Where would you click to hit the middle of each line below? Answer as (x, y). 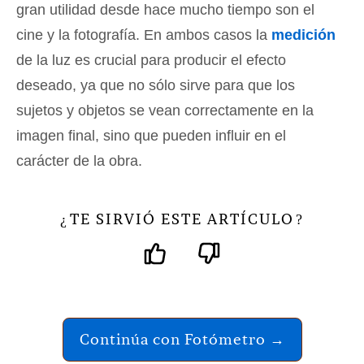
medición (303, 35)
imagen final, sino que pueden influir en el (151, 136)
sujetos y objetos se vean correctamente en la (165, 111)
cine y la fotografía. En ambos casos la (144, 35)
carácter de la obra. (79, 161)
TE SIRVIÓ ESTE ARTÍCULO (182, 219)
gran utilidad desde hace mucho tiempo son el (165, 10)
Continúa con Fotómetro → (182, 340)
